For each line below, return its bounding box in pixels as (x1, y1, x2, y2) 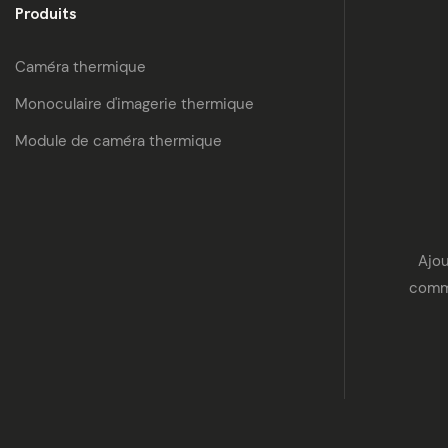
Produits (15, 4, 77, 23)
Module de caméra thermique (15, 131, 222, 152)
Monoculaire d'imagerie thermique (15, 94, 254, 115)
